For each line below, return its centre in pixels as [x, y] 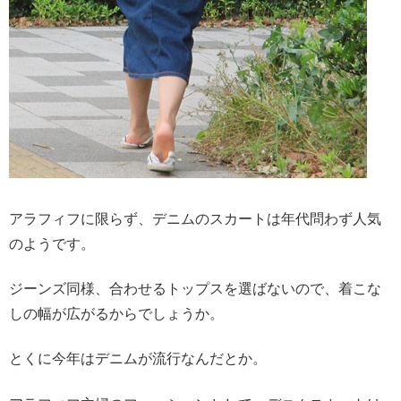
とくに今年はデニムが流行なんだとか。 [138, 359]
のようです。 [52, 243]
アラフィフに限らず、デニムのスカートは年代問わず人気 [195, 218]
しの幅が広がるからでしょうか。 [116, 313]
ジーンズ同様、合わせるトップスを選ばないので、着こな [195, 288]
